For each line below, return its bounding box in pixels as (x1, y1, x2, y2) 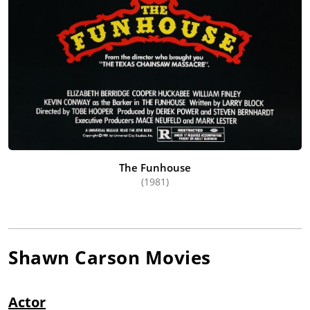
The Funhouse (119, 160, 191, 174)
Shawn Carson (8, 244, 140, 270)
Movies (140, 244, 211, 270)
